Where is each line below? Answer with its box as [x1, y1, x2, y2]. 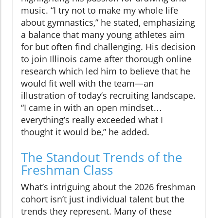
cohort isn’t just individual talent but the [21, 193, 184, 205]
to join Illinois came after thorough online [21, 53, 192, 65]
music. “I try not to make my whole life [21, 4, 178, 17]
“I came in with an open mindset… [21, 102, 162, 114]
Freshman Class [21, 161, 113, 179]
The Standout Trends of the [21, 148, 182, 166]
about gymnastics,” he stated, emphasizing [21, 17, 195, 29]
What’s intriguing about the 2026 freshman [21, 181, 196, 193]
